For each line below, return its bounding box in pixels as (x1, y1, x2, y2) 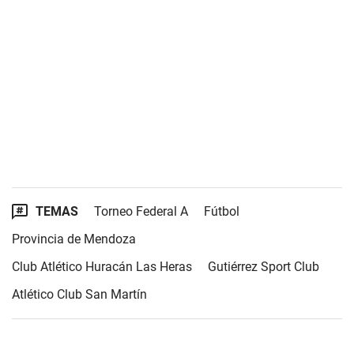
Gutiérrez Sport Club (208, 259, 319, 274)
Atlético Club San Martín (12, 287, 147, 302)
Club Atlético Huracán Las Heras (12, 259, 192, 274)
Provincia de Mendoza (12, 232, 136, 247)
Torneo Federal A (94, 204, 188, 219)
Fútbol (204, 204, 239, 219)
